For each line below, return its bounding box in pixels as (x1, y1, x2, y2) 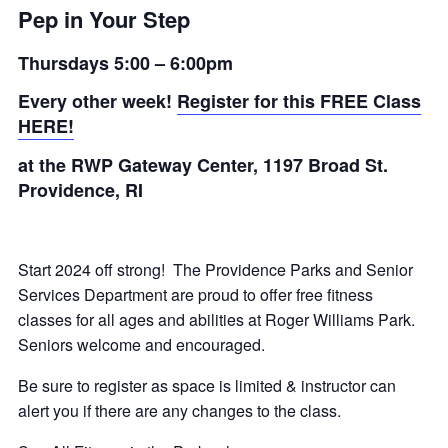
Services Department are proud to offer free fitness (18, 283, 373, 306)
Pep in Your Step (18, 3, 196, 35)
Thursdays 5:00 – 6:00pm (18, 49, 233, 76)
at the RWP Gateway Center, (18, 151, 263, 178)
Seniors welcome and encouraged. (18, 333, 265, 356)
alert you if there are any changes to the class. (18, 399, 341, 422)
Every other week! (18, 88, 177, 114)
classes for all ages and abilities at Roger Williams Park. (18, 308, 415, 331)
